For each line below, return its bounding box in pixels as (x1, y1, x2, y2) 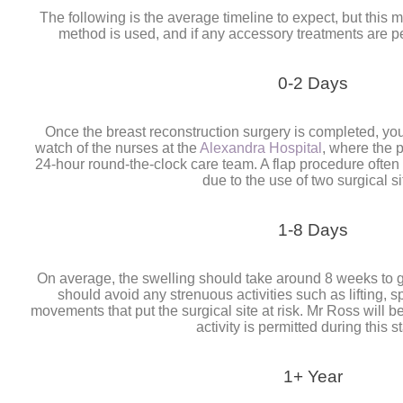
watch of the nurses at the (35, 140, 201, 157)
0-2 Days (278, 74, 349, 94)
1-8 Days (278, 220, 349, 240)
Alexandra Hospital (200, 140, 323, 157)
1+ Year (283, 367, 344, 387)
